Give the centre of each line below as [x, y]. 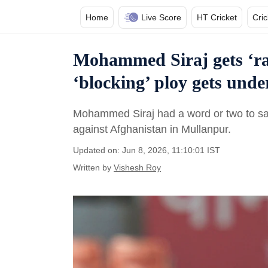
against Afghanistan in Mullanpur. [153, 129]
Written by [92, 167]
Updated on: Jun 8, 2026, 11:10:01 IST [147, 150]
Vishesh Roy [137, 167]
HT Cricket [217, 17]
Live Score [161, 17]
